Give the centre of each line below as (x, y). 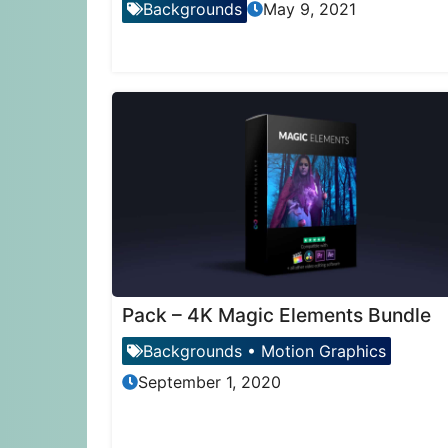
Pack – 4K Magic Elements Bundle (276, 314)
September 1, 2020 (209, 381)
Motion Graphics (323, 350)
